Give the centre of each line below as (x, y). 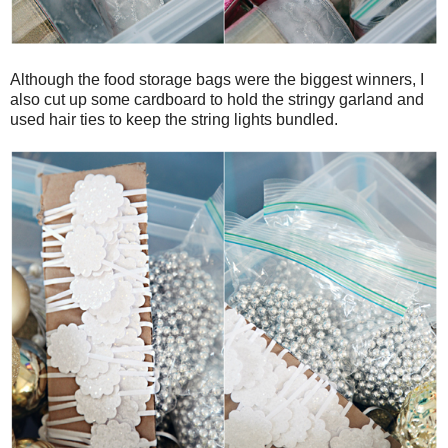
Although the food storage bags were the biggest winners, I (217, 79)
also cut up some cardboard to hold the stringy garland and (217, 99)
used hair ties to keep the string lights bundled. (174, 119)
